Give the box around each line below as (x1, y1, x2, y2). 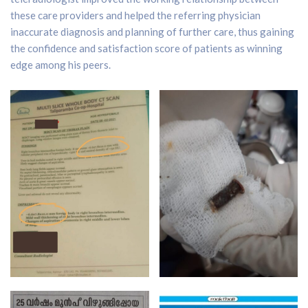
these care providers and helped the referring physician (10, 8, 261, 21)
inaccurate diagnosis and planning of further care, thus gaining (10, 25, 294, 38)
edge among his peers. (10, 58, 113, 71)
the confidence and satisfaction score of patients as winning (10, 41, 283, 54)
